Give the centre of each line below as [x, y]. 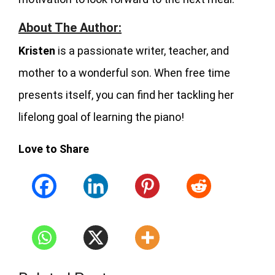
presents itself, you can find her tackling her [126, 95]
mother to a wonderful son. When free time [124, 72]
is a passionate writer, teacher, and [142, 50]
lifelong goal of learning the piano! [101, 117]
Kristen [37, 50]
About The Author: [70, 27]
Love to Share [54, 149]
